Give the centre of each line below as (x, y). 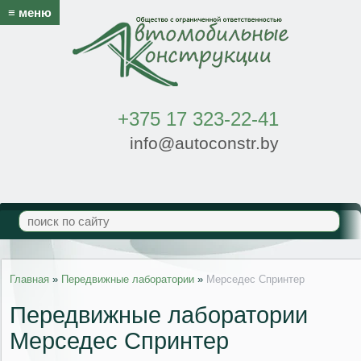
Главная (29, 279)
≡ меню (30, 12)
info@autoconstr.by (201, 143)
